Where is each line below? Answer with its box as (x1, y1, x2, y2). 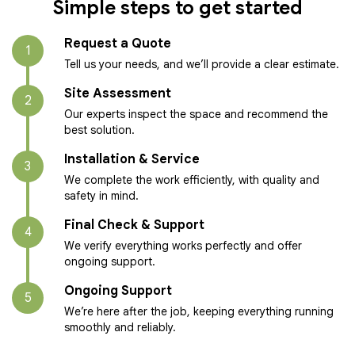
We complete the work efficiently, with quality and (64, 173, 319, 187)
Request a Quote (64, 36, 171, 52)
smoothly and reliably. (64, 320, 176, 334)
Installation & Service (64, 151, 200, 167)
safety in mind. (64, 189, 139, 203)
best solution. (64, 123, 135, 137)
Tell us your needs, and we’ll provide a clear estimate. (64, 57, 339, 71)
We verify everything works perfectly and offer (64, 239, 302, 253)
